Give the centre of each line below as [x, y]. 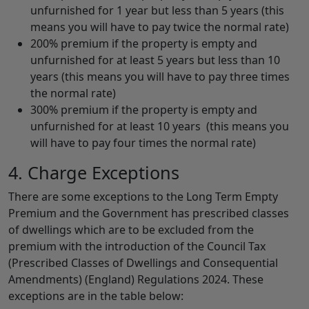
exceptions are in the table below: [96, 296]
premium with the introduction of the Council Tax [137, 247]
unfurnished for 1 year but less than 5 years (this [157, 11]
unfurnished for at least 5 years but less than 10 [155, 60]
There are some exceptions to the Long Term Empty [143, 197]
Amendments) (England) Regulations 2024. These [136, 280]
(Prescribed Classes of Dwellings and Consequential [143, 263]
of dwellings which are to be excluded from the [131, 230]
